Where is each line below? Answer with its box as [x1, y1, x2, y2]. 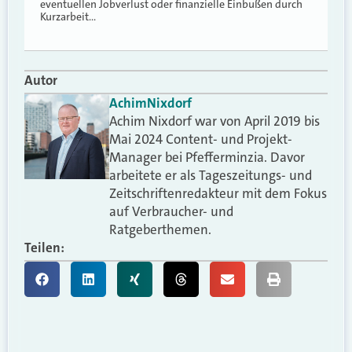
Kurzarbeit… [40, 9, 96, 24]
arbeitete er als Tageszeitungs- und [109, 166, 313, 184]
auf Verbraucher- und [109, 202, 234, 220]
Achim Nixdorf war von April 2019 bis [109, 112, 321, 130]
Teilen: [24, 238, 64, 256]
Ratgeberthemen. [109, 220, 212, 238]
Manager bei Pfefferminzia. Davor [109, 148, 306, 166]
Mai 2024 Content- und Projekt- [109, 130, 293, 148]
